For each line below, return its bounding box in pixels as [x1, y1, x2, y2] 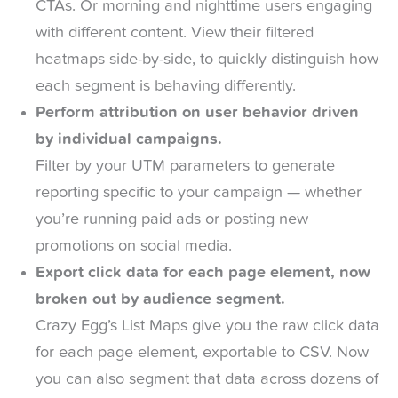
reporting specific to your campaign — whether [36, 184, 362, 201]
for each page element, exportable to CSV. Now [36, 344, 369, 361]
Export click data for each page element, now [36, 264, 370, 281]
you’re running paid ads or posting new [36, 211, 308, 227]
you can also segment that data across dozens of [36, 370, 378, 387]
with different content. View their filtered [36, 24, 314, 41]
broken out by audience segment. [36, 291, 285, 307]
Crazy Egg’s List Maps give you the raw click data [36, 317, 379, 334]
